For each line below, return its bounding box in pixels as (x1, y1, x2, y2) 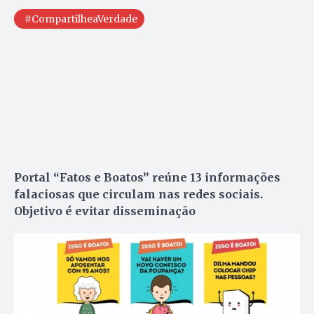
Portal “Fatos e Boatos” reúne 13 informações (14, 170, 280, 185)
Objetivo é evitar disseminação (14, 204, 196, 219)
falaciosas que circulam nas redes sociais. (14, 187, 263, 202)
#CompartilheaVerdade (25, 13, 137, 26)
